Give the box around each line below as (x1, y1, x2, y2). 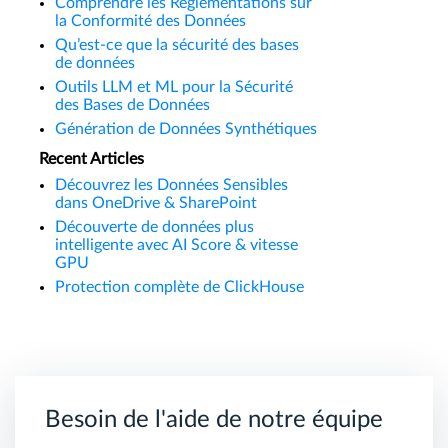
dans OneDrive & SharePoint (55, 195, 257, 211)
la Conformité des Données (55, 13, 246, 29)
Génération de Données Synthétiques (55, 121, 317, 137)
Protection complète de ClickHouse (55, 279, 304, 295)
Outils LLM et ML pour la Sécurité (55, 79, 293, 95)
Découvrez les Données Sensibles (55, 177, 288, 193)
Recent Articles (39, 151, 144, 167)
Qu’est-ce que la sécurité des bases (55, 37, 299, 53)
